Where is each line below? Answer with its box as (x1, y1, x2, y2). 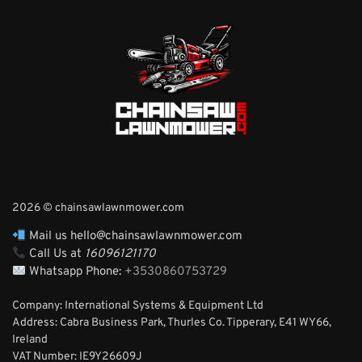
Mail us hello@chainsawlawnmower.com (26, 229, 243, 245)
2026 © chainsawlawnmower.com (12, 201, 184, 216)
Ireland (12, 333, 48, 347)
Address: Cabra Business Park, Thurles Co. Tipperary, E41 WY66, (12, 316, 331, 330)
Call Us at (26, 246, 86, 263)
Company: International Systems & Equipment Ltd (12, 299, 263, 314)
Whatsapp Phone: (26, 264, 125, 280)
